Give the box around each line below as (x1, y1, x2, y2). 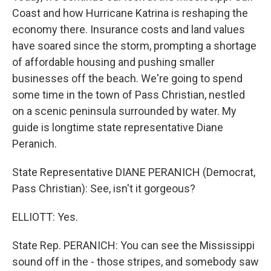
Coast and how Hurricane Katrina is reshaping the (12, 7, 248, 19)
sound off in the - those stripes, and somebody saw (12, 255, 259, 268)
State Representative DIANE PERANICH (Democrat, (12, 166, 255, 178)
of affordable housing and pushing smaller (12, 56, 215, 68)
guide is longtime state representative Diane (12, 121, 223, 134)
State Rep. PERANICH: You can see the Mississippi (12, 239, 255, 252)
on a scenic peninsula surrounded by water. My (12, 105, 237, 117)
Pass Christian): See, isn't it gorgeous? (12, 182, 195, 195)
